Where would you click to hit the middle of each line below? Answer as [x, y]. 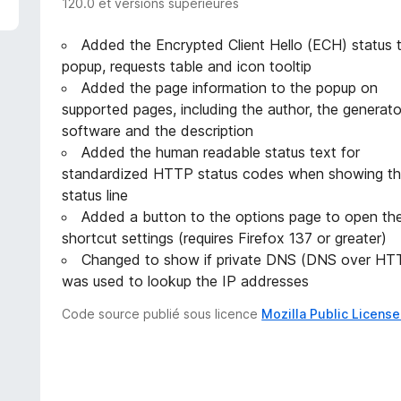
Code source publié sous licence [162, 314]
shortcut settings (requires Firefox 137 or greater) [225, 239]
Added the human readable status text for [221, 153]
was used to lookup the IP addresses [186, 282]
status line [95, 196]
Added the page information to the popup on [230, 88]
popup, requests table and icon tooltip [187, 67]
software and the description [158, 131]
